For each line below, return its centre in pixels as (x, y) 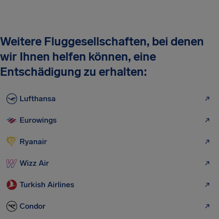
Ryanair (33, 142)
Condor (33, 206)
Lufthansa (38, 99)
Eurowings (38, 120)
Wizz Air (34, 163)
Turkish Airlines (47, 185)
